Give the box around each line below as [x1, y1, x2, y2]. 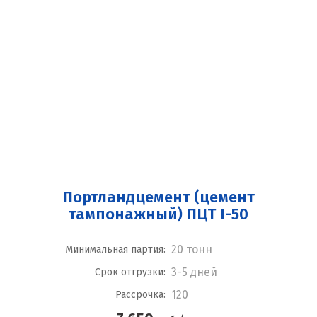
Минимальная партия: [64, 243, 166, 255]
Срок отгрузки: [94, 266, 166, 278]
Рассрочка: [115, 289, 166, 301]
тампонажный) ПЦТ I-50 [69, 204, 248, 224]
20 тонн [171, 243, 212, 256]
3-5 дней [171, 265, 217, 279]
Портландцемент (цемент [62, 188, 255, 207]
